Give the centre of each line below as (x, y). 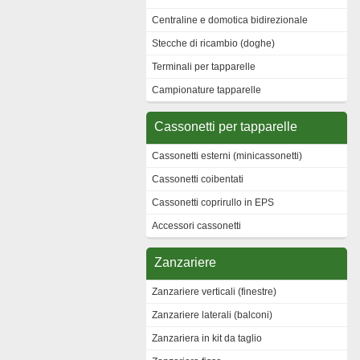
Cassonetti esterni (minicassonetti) (227, 156)
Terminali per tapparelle (204, 67)
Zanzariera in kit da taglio (207, 338)
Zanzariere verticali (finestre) (214, 292)
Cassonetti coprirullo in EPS (213, 202)
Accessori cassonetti (196, 226)
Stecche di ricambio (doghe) (213, 43)
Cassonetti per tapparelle (226, 127)
